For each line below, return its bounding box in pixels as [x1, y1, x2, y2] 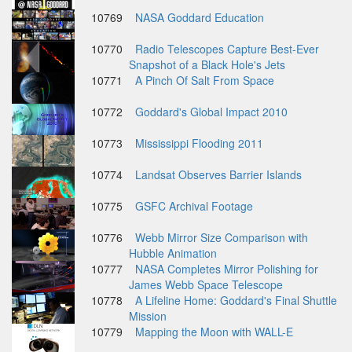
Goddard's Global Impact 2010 [135, 104, 288, 119]
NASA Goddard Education [135, 9, 264, 25]
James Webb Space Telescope [129, 277, 283, 292]
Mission [129, 308, 167, 324]
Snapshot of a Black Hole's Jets [129, 57, 285, 72]
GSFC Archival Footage [135, 198, 253, 214]
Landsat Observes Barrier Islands [135, 167, 302, 182]
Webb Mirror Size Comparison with [135, 229, 308, 245]
